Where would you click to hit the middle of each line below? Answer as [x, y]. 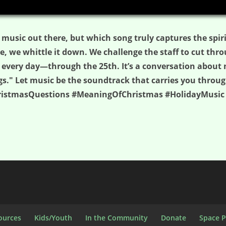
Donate [174, 218]
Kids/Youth [53, 218]
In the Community [117, 218]
